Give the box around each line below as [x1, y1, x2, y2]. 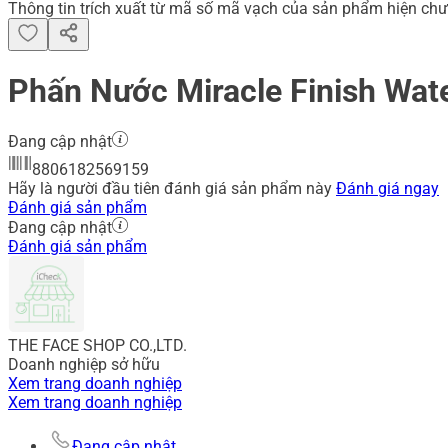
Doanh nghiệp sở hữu [8, 355, 160, 375]
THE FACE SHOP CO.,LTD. [8, 336, 187, 356]
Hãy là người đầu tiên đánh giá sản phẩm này [8, 179, 336, 199]
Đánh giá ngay [336, 179, 439, 199]
